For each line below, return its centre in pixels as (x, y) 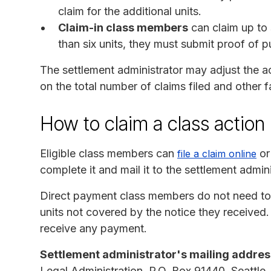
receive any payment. (93, 228)
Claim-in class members (123, 27)
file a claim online (217, 153)
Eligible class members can (109, 153)
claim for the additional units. (130, 11)
